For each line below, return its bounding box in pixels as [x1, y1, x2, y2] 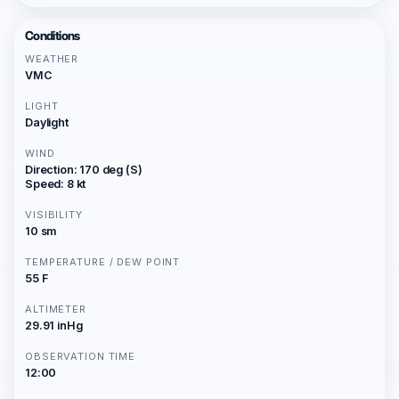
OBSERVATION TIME [25, 350, 136, 362]
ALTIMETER [25, 303, 86, 315]
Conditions [25, 28, 80, 43]
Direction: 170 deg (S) [25, 163, 142, 176]
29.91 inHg [25, 319, 83, 332]
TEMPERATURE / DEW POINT [25, 256, 181, 268]
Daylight [25, 116, 69, 129]
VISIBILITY [25, 208, 83, 221]
